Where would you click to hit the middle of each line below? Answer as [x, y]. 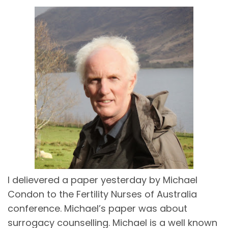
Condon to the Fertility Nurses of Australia [102, 194]
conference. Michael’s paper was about [97, 208]
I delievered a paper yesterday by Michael [103, 180]
